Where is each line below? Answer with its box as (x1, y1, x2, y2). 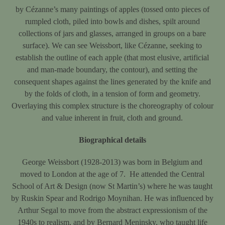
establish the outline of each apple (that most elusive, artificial (16, 53, 209, 62)
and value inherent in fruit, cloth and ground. (42, 114, 183, 122)
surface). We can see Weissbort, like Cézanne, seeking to (23, 41, 202, 50)
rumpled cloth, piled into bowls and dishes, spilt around (25, 17, 200, 26)
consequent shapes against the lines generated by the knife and (14, 77, 211, 86)
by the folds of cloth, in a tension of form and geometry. (24, 89, 200, 98)
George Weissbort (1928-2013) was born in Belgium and (22, 158, 203, 166)
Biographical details (78, 136, 146, 144)
